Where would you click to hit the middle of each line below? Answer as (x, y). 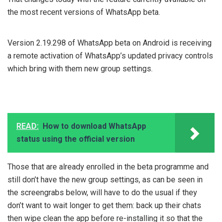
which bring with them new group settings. (80, 69)
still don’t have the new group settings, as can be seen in (105, 180)
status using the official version (76, 139)
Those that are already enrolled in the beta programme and (108, 167)
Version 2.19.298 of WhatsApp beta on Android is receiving (110, 43)
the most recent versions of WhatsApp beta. (84, 12)
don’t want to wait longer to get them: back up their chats (104, 206)
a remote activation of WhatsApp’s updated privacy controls (110, 56)
